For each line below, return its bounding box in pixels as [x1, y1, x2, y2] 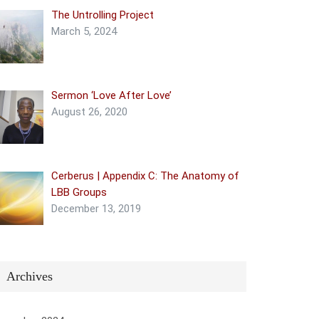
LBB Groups [51, 186, 108, 199]
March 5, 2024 [51, 24, 117, 38]
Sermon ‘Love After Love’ [51, 88, 172, 102]
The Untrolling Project [51, 8, 155, 21]
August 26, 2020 [51, 105, 128, 118]
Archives [6, 268, 53, 283]
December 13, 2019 [51, 202, 142, 215]
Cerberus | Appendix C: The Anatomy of [51, 169, 240, 182]
